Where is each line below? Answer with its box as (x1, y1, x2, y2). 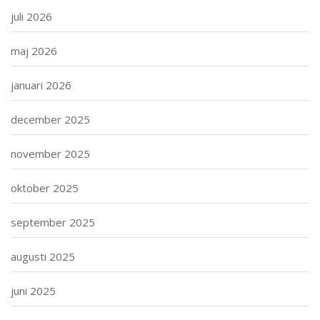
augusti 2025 (11, 249, 75, 264)
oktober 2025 (11, 180, 79, 195)
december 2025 (11, 111, 90, 126)
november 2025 (11, 146, 90, 161)
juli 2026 (11, 9, 52, 24)
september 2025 (11, 214, 95, 229)
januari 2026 (11, 77, 71, 92)
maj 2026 (11, 43, 57, 58)
